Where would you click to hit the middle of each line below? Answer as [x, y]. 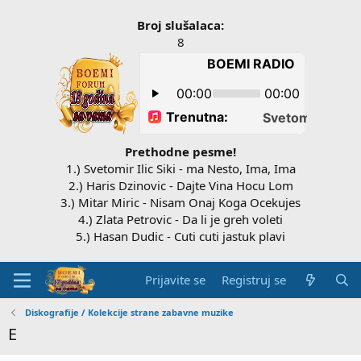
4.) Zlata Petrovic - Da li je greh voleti [180, 219]
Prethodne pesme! [180, 151]
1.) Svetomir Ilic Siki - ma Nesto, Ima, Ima [180, 168]
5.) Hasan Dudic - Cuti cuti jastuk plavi [180, 236]
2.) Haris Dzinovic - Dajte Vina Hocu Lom [180, 185]
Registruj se [254, 280]
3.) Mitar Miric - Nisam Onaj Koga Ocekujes [180, 202]
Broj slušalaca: [180, 25]
